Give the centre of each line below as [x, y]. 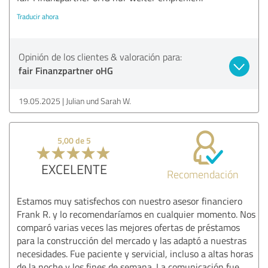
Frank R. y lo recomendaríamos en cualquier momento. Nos [136, 214]
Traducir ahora [38, 16]
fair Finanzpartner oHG [66, 70]
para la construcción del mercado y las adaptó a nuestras [132, 240]
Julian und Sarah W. [98, 100]
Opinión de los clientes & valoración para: [100, 57]
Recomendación [203, 174]
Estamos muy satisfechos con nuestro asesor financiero [130, 201]
